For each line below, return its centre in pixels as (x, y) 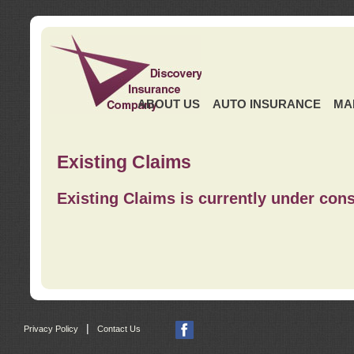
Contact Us (119, 329)
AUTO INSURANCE (266, 104)
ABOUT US (168, 104)
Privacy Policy (51, 329)
